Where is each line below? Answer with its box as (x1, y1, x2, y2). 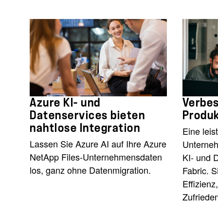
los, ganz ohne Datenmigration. (30, 163, 151, 176)
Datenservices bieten (30, 109, 145, 121)
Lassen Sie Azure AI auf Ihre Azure (30, 137, 166, 150)
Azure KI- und (30, 96, 101, 109)
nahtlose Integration (30, 122, 140, 134)
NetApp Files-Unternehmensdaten (30, 150, 162, 163)
